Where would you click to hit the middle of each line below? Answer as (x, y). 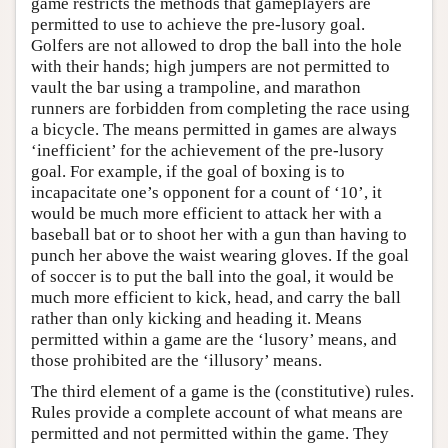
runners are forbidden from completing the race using (220, 108)
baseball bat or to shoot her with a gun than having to (219, 234)
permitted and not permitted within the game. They (210, 433)
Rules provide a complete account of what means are (217, 412)
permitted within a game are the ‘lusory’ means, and (214, 339)
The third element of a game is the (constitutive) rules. (222, 391)
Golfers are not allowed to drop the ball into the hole (216, 45)
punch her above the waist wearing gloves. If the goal (220, 255)
